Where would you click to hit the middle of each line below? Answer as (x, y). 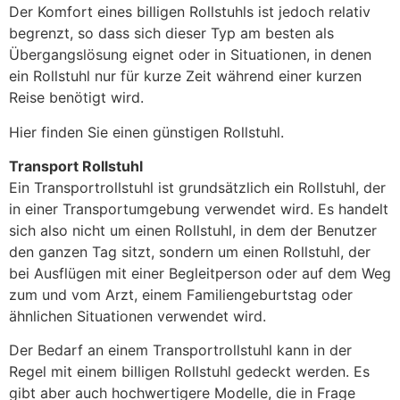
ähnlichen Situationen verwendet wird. (137, 316)
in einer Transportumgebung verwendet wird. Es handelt (199, 208)
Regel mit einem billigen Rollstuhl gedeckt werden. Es (189, 372)
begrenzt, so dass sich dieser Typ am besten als (171, 33)
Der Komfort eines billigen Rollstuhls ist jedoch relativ (190, 12)
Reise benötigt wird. (76, 98)
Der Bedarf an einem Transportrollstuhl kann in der (180, 350)
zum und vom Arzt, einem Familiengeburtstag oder (181, 294)
